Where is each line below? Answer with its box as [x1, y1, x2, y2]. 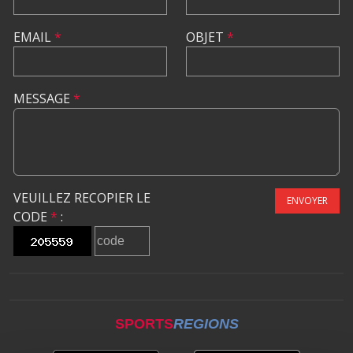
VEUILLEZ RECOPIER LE [13, 189, 150, 206]
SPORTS [114, 316, 173, 332]
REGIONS [173, 316, 239, 332]
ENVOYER [287, 194, 328, 207]
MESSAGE [13, 90, 73, 107]
